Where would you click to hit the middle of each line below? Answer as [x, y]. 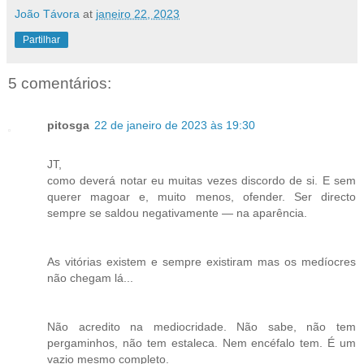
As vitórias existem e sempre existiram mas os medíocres [201, 261]
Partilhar [41, 39]
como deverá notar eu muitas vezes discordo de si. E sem [201, 180]
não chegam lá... [90, 277]
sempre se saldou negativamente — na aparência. [177, 212]
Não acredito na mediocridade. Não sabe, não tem [201, 326]
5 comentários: [60, 83]
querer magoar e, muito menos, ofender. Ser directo [201, 196]
